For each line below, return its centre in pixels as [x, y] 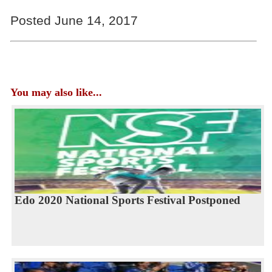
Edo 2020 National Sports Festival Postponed [127, 200]
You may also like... [56, 93]
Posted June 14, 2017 [74, 21]
